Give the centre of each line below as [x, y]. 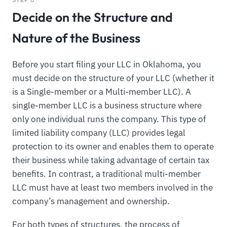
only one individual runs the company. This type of [109, 119]
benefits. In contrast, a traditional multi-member [106, 174]
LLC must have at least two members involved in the [112, 188]
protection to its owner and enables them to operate [113, 147]
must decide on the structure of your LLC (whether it [113, 78]
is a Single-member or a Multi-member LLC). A [102, 92]
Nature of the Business [76, 38]
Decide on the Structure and [92, 17]
